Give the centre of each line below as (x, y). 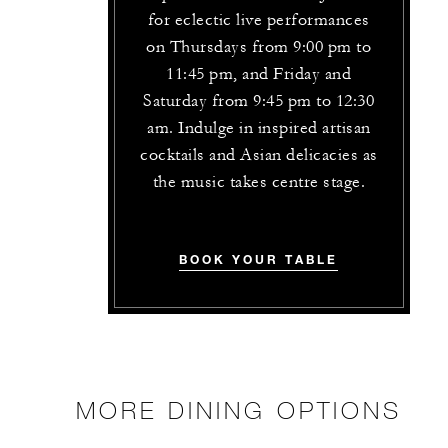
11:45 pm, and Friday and (259, 74)
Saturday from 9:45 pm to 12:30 (259, 101)
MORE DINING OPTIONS (239, 410)
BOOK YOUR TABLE (259, 259)
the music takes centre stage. (259, 182)
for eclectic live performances (258, 20)
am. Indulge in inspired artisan (259, 128)
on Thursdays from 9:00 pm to (259, 47)
